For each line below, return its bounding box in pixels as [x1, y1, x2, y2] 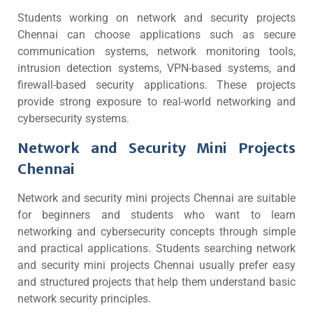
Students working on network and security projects [17, 11, 296, 24]
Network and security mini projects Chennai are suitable [17, 191, 296, 205]
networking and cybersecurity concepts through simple [17, 225, 296, 238]
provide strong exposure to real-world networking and [17, 95, 296, 108]
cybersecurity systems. [17, 112, 129, 125]
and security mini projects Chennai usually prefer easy [17, 259, 296, 272]
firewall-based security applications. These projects [17, 78, 296, 92]
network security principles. [17, 292, 151, 305]
